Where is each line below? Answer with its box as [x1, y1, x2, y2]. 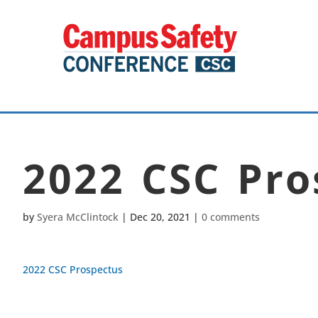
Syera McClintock [37, 210, 119, 224]
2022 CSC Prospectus [23, 263, 123, 276]
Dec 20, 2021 [130, 210, 190, 224]
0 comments [202, 210, 260, 224]
